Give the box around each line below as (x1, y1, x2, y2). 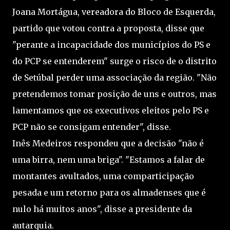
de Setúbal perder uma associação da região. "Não (12, 72, 217, 83)
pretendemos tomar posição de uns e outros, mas (12, 88, 217, 99)
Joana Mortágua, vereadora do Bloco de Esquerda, (12, 6, 216, 17)
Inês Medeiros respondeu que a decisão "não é (12, 138, 204, 148)
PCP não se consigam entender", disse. (12, 121, 171, 132)
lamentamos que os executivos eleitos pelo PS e (12, 105, 209, 116)
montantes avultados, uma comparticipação (12, 170, 194, 181)
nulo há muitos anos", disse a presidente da (12, 203, 192, 214)
